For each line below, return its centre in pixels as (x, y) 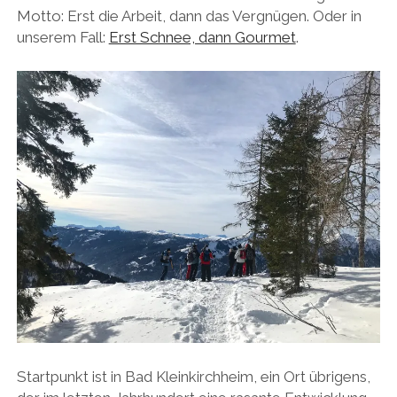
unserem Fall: (62, 38)
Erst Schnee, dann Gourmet (202, 38)
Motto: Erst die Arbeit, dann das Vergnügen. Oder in (189, 16)
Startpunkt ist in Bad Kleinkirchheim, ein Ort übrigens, (193, 377)
